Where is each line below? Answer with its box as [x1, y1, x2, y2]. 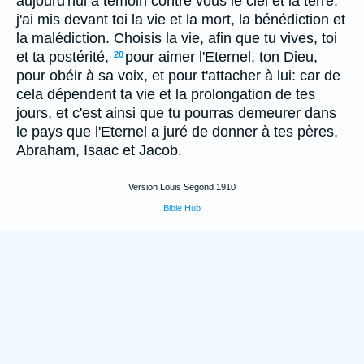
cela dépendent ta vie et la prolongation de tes [16, 86, 315, 102]
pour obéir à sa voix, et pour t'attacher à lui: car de [16, 67, 340, 84]
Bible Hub [163, 203, 201, 213]
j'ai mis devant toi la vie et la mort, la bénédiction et [16, 11, 345, 28]
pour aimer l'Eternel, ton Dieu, [125, 49, 318, 65]
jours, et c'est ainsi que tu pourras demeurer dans [16, 105, 336, 121]
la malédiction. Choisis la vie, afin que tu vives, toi [16, 30, 337, 46]
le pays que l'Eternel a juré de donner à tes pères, [16, 123, 338, 140]
